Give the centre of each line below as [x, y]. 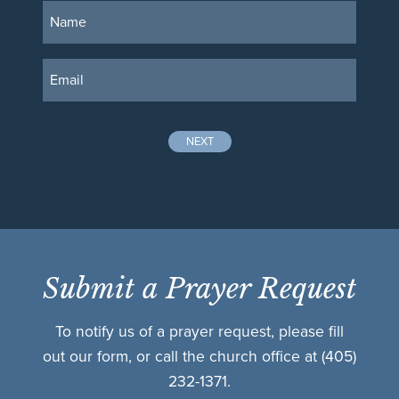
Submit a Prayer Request [199, 289]
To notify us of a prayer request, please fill [199, 332]
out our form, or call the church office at [182, 357]
